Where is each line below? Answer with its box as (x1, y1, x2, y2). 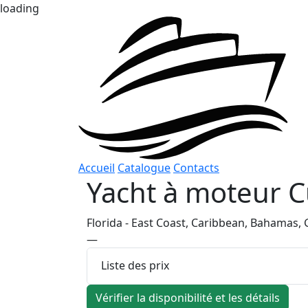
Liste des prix (101, 258, 169, 274)
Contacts (173, 159, 219, 175)
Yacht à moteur (87, 173, 288, 211)
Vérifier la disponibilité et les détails (96, 289, 280, 305)
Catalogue (118, 159, 170, 175)
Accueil (78, 159, 115, 175)
